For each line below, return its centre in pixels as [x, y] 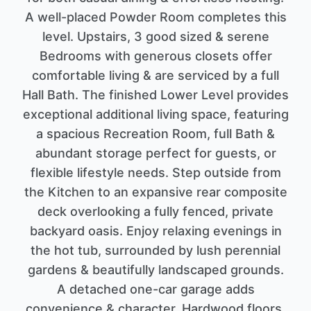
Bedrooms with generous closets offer [155, 56]
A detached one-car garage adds [155, 289]
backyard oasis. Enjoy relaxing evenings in [155, 231]
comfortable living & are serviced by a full [155, 76]
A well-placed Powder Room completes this [155, 17]
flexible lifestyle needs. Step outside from [155, 173]
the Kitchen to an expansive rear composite [155, 192]
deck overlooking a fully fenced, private [155, 212]
